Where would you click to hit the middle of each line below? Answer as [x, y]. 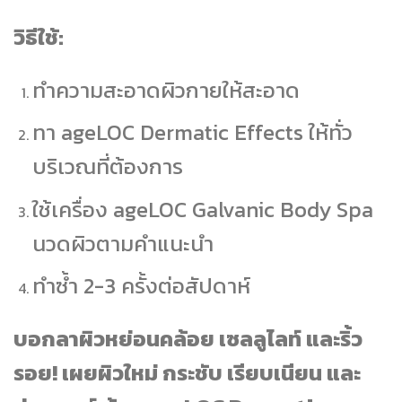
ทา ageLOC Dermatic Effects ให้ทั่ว [192, 133]
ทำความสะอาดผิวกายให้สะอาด [166, 90]
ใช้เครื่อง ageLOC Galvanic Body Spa [202, 209]
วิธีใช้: [39, 37]
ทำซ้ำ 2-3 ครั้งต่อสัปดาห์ [141, 286]
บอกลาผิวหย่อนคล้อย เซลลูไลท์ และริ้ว [188, 339]
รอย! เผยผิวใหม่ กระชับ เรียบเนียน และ [187, 373]
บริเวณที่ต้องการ [107, 167]
